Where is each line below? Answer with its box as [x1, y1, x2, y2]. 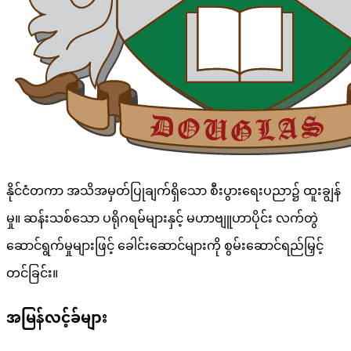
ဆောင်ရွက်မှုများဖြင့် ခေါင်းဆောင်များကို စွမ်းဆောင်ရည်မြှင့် [6, 233, 324, 261]
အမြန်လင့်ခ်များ [6, 302, 107, 335]
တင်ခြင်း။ [6, 260, 58, 288]
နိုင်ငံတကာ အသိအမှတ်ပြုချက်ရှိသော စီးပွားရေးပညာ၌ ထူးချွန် [6, 178, 341, 206]
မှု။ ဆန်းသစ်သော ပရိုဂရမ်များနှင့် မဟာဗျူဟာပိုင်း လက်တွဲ [6, 205, 318, 233]
